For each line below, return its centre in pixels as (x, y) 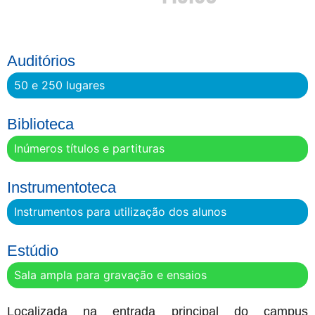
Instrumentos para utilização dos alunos (120, 212)
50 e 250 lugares (59, 85)
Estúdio (33, 251)
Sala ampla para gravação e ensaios (110, 275)
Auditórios (41, 61)
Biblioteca (40, 124)
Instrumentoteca (62, 188)
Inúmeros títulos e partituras (89, 149)
